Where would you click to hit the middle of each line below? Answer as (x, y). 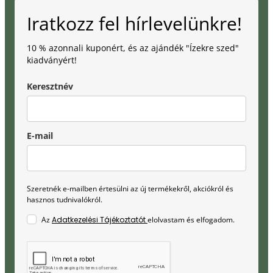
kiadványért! (52, 60)
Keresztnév (50, 86)
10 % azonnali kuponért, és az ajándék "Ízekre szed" (133, 48)
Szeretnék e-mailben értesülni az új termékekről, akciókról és (130, 188)
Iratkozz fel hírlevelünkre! (134, 23)
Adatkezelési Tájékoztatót (100, 219)
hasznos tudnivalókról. (65, 199)
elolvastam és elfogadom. (191, 219)
